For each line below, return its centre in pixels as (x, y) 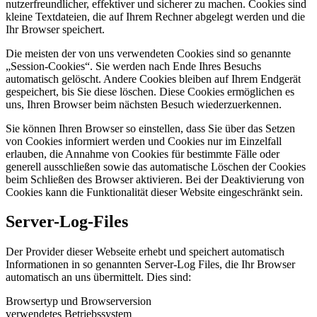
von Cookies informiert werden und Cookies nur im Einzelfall (144, 141)
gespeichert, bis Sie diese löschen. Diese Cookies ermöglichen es (150, 91)
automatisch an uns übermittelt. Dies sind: (98, 277)
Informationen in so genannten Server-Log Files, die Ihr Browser (150, 265)
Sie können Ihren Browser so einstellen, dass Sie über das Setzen (150, 128)
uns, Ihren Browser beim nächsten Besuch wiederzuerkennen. (144, 104)
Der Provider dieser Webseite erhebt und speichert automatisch (145, 252)
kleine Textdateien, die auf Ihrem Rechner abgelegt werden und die (155, 16)
